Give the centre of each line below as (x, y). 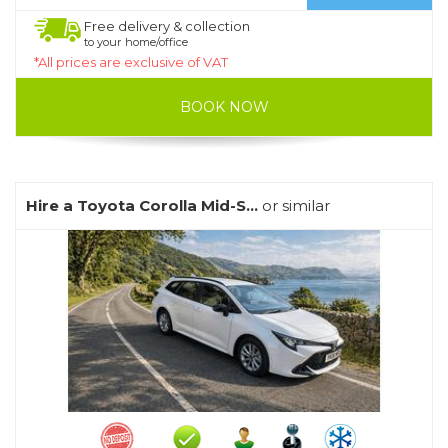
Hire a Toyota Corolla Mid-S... (142, 205)
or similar (294, 205)
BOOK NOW (224, 106)
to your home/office (136, 41)
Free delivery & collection (167, 25)
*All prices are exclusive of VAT (131, 61)
